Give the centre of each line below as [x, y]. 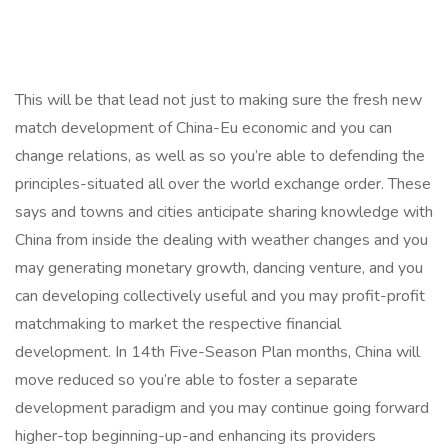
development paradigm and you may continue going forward [222, 408]
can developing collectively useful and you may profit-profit [220, 296]
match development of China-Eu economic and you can [203, 128]
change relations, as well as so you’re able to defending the [220, 156]
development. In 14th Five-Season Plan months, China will [217, 352]
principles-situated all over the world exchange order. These [223, 184]
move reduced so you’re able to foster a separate [186, 380]
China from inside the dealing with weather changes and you [221, 240]
